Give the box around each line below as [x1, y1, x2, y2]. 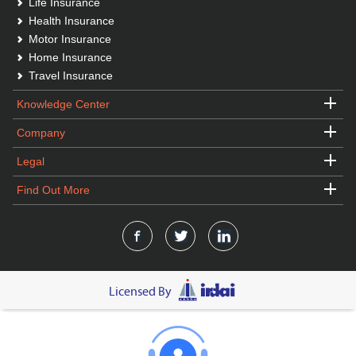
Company [16, 126, 65, 139]
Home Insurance [28, 51, 112, 64]
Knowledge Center [16, 98, 110, 110]
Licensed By [108, 284, 172, 299]
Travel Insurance [28, 69, 113, 82]
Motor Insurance [28, 33, 111, 45]
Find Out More [16, 184, 90, 196]
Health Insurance [28, 14, 114, 27]
